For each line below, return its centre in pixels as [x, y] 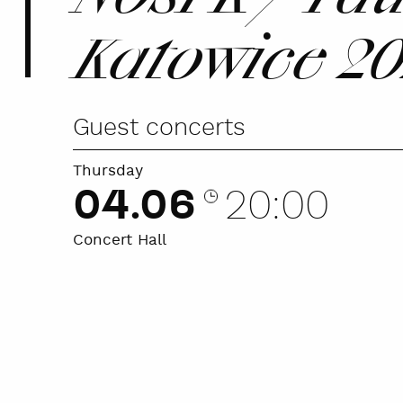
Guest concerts [159, 128]
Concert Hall [119, 241]
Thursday [107, 170]
